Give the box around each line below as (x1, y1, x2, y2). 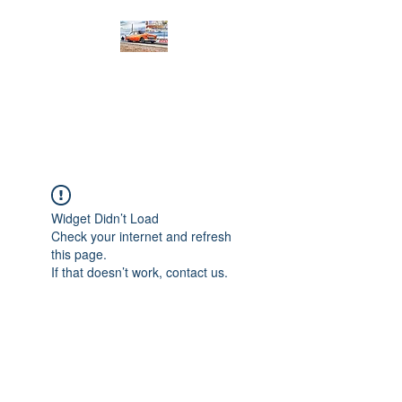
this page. (51, 244, 107, 263)
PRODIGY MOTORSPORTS (57, 68, 231, 96)
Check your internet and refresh (51, 226, 232, 245)
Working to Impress (86, 104, 201, 119)
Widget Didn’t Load (51, 208, 159, 227)
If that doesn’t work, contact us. (51, 262, 228, 281)
